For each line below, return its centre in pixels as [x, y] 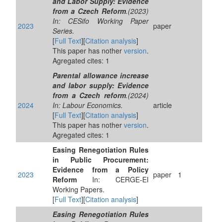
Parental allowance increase [101, 75]
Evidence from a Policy [101, 169]
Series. [63, 31]
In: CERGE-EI [113, 179]
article [163, 105]
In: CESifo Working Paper [101, 21]
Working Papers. [79, 189]
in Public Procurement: [101, 160]
